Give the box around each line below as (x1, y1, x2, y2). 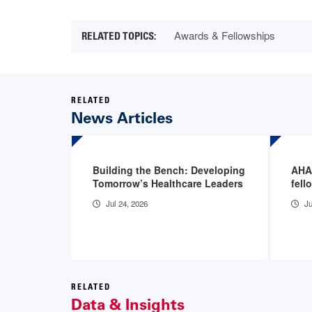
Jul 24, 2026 (106, 197, 148, 209)
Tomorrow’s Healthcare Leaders (93, 175, 243, 190)
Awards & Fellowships (174, 27, 275, 42)
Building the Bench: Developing (93, 162, 245, 177)
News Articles (71, 108, 173, 127)
